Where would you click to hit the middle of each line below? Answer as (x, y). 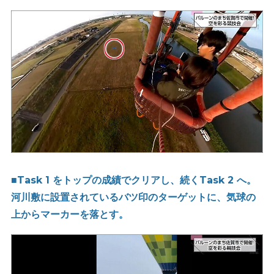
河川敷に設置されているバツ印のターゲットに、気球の (133, 197)
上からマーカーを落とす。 (69, 214)
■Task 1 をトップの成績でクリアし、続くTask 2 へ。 (133, 180)
